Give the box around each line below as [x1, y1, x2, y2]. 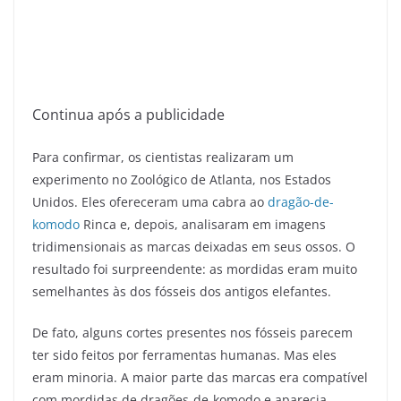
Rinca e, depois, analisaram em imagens [80, 216, 326, 234]
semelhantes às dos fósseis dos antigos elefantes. [32, 283, 331, 301]
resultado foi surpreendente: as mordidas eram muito [32, 260, 357, 278]
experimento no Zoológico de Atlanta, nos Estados [32, 171, 331, 189]
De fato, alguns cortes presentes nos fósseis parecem [32, 324, 353, 342]
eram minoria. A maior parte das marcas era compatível [32, 369, 368, 387]
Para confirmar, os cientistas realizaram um [32, 149, 294, 166]
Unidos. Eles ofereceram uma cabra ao [32, 193, 268, 211]
